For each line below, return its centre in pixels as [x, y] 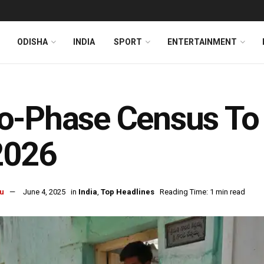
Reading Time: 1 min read [202, 192]
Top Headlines [128, 192]
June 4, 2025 [44, 192]
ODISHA [32, 42]
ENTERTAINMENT [202, 42]
